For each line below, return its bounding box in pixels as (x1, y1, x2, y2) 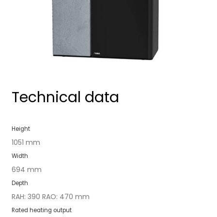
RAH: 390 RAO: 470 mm (12, 192, 90, 202)
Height (12, 125, 30, 133)
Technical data (12, 87, 119, 108)
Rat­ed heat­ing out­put (12, 206, 72, 215)
